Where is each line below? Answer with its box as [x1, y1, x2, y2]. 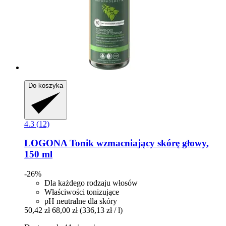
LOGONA [24, 138, 67, 149]
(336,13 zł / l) [80, 206, 123, 215]
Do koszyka [28, 81, 63, 89]
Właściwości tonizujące [44, 188, 119, 197]
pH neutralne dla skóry [44, 197, 117, 206]
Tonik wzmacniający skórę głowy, [67, 138, 209, 149]
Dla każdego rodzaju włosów [44, 179, 138, 188]
